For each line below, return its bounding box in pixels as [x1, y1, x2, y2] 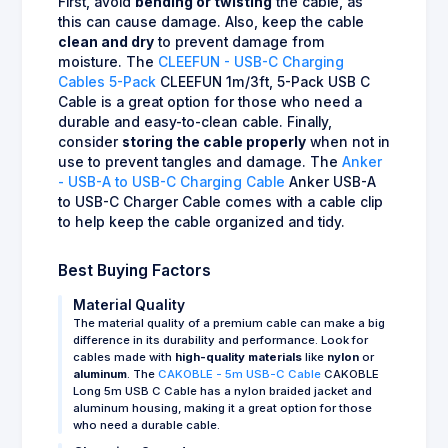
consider [58, 133, 122, 150]
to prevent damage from [154, 33, 325, 50]
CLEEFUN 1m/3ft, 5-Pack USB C [156, 73, 370, 90]
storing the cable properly [122, 133, 306, 150]
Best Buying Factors [58, 260, 211, 280]
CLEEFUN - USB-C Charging [158, 53, 344, 70]
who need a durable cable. [73, 417, 220, 432]
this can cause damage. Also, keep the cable [58, 13, 364, 30]
